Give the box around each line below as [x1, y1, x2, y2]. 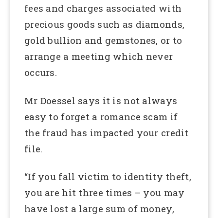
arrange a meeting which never [24, 50, 173, 62]
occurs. [24, 66, 57, 78]
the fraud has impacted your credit [24, 126, 189, 139]
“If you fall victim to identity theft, [24, 170, 191, 183]
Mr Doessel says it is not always [24, 94, 178, 107]
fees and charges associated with [24, 1, 182, 14]
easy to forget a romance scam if [24, 110, 178, 123]
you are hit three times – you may [24, 186, 185, 199]
